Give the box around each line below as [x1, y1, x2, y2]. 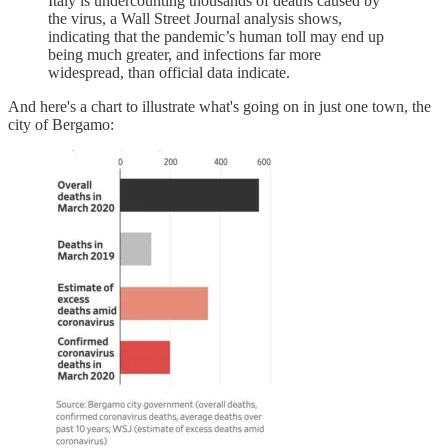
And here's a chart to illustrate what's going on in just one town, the [8, 97, 431, 115]
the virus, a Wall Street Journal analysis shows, [48, 9, 342, 27]
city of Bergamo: [8, 115, 114, 133]
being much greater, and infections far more [48, 45, 321, 63]
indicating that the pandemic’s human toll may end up [48, 27, 384, 45]
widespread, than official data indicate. [48, 63, 290, 81]
